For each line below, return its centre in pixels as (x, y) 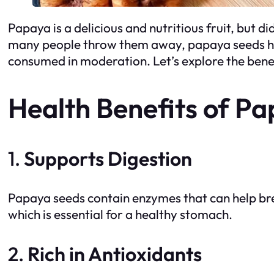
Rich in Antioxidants (115, 254)
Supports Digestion (108, 158)
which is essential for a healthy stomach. (120, 214)
